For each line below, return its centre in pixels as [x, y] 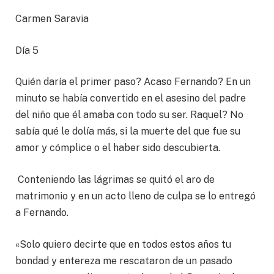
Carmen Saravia [53, 19]
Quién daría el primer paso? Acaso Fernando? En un [133, 82]
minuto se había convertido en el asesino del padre [131, 98]
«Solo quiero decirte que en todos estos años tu [123, 244]
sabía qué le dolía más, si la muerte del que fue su [128, 131]
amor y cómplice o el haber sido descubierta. [118, 148]
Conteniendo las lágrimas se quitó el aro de [115, 179]
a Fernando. [42, 212]
